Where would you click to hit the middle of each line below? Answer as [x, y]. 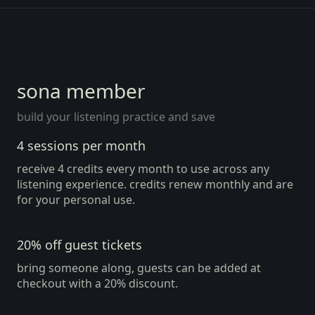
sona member [81, 91]
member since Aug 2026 [71, 36]
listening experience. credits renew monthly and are [155, 184]
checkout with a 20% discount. [97, 283]
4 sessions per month [81, 146]
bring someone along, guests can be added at [139, 268]
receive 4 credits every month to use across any [143, 169]
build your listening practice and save [116, 117]
